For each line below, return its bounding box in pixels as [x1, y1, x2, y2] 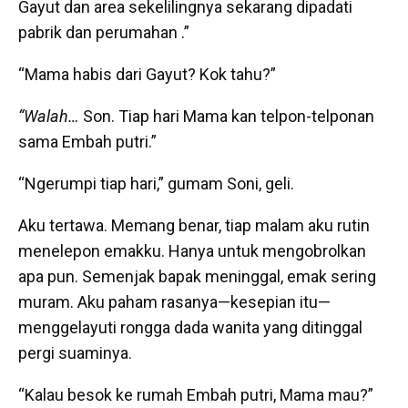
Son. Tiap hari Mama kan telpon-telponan [79, 107, 374, 127]
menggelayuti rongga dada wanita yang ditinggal [18, 318, 362, 338]
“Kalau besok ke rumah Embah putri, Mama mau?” [18, 385, 373, 405]
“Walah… [18, 107, 79, 127]
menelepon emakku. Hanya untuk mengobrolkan [18, 241, 366, 261]
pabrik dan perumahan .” [18, 23, 189, 43]
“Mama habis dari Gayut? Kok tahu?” [18, 65, 276, 85]
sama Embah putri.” [18, 132, 157, 152]
